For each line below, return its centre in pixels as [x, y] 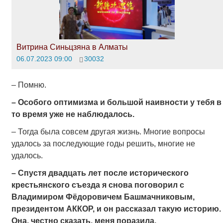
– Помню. [29, 85]
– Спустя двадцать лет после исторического [100, 173]
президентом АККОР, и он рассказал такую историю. [116, 209]
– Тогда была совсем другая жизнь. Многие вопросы [108, 132]
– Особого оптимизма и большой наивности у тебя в [116, 103]
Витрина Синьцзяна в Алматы [72, 47]
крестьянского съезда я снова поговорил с [98, 185]
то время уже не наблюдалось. [73, 114]
